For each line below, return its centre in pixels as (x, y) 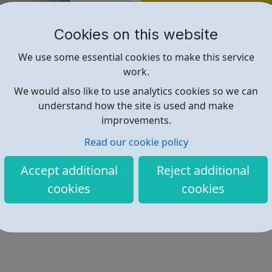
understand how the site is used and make (136, 106)
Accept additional (69, 170)
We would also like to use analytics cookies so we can (136, 91)
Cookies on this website (136, 35)
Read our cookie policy (136, 142)
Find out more (197, 11)
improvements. (136, 121)
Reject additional (203, 170)
